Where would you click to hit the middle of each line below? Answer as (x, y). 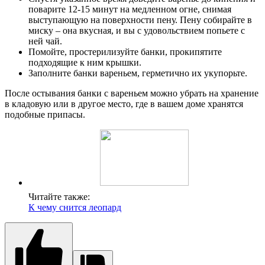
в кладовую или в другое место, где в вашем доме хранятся (124, 104)
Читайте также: (59, 197)
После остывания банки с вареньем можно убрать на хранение (132, 93)
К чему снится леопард (75, 208)
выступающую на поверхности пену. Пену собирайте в (140, 20)
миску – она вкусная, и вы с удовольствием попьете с (137, 31)
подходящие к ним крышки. (85, 63)
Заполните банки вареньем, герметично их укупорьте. (138, 73)
